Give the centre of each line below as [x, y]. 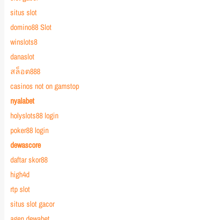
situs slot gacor [32, 204]
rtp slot [20, 189]
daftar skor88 [29, 160]
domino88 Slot [31, 27]
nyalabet [22, 101]
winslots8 [24, 42]
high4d [20, 174]
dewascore [25, 145]
